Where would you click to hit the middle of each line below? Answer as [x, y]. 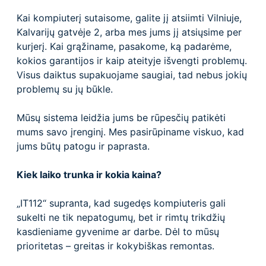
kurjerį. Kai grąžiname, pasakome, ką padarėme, [124, 46]
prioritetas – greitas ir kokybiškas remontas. [115, 246]
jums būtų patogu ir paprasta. [83, 146]
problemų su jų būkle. [65, 89]
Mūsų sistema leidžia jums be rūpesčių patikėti [121, 117]
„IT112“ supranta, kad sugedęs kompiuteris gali [121, 203]
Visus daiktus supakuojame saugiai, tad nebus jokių [132, 75]
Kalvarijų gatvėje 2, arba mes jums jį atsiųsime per [129, 32]
